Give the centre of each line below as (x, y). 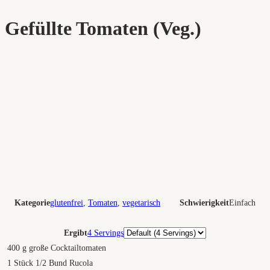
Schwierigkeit (204, 203)
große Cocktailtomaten (67, 248)
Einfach (242, 203)
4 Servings (105, 233)
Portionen (140, 233)
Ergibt (76, 233)
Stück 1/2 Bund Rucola (53, 263)
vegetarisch (141, 203)
